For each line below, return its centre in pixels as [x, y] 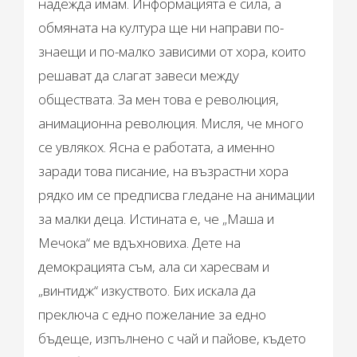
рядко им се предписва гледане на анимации [177, 195]
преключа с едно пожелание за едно [153, 315]
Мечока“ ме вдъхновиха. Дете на [140, 243]
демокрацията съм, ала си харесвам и [154, 267]
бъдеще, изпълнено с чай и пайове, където [173, 339]
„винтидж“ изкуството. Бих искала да [147, 291]
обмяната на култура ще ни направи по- [161, 28]
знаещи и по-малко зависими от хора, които [173, 52]
